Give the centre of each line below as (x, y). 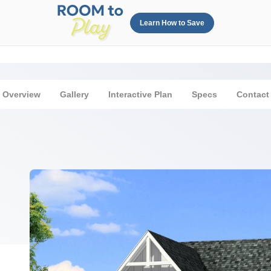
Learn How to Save (172, 23)
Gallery (74, 94)
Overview (21, 94)
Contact (253, 94)
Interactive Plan (140, 94)
